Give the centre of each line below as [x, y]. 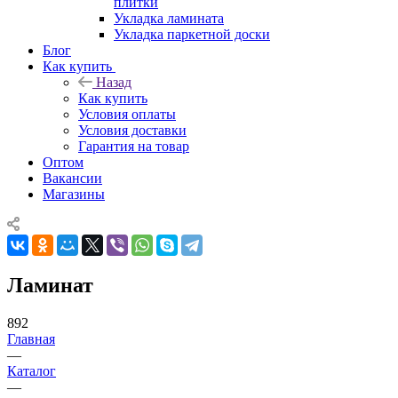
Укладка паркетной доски [192, 34]
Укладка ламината [169, 18]
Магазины [74, 194]
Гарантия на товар [134, 146]
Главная [31, 338]
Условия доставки [132, 130]
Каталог [32, 370]
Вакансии [72, 178]
